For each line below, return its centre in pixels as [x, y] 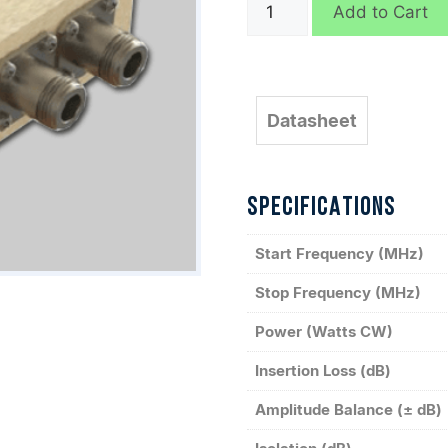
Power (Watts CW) [323, 331]
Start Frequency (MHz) [339, 253]
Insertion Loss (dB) [322, 370]
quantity [278, 25]
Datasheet [311, 120]
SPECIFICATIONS [321, 208]
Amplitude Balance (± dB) [348, 409]
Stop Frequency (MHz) [337, 292]
